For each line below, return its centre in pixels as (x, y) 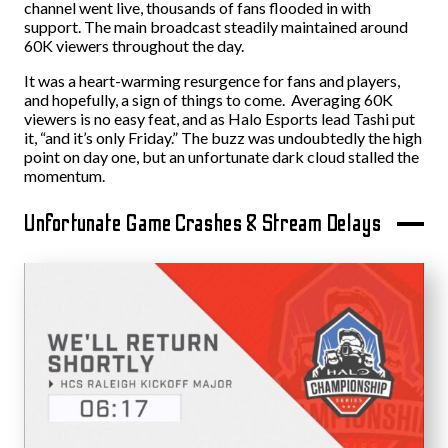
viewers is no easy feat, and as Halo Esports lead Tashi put (219, 118)
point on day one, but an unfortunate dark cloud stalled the (221, 156)
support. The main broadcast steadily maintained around (216, 26)
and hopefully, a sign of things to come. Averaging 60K (208, 99)
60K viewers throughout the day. (134, 45)
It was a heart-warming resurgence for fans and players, (212, 80)
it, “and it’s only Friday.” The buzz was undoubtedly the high (223, 137)
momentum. (64, 175)
